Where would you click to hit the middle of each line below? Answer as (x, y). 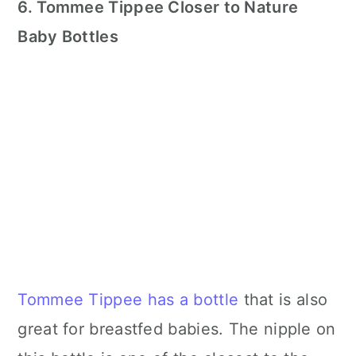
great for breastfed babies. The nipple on (177, 329)
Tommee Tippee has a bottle (128, 300)
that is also (283, 300)
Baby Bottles (68, 37)
